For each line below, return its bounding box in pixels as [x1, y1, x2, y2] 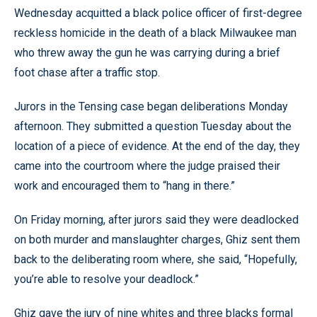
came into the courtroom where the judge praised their [14, 158, 280, 173]
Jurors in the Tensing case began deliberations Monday [14, 99, 288, 113]
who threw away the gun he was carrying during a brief [14, 45, 280, 59]
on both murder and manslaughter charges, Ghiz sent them [14, 232, 300, 246]
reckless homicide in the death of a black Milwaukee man [14, 25, 296, 40]
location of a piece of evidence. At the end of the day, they [14, 139, 300, 153]
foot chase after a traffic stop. [14, 65, 160, 79]
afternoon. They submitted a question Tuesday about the [14, 119, 292, 133]
